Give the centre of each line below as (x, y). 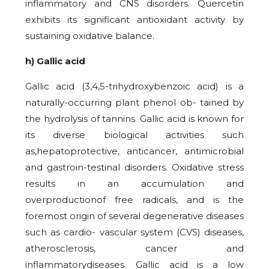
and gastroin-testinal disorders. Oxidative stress (134, 168)
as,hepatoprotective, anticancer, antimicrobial (134, 151)
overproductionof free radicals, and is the (134, 200)
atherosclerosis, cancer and (134, 249)
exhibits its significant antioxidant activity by (134, 20)
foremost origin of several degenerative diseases (134, 216)
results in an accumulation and (134, 184)
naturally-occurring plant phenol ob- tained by (134, 103)
